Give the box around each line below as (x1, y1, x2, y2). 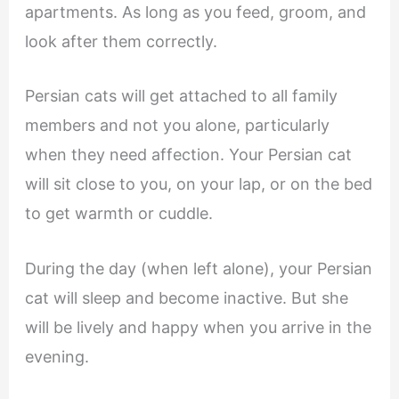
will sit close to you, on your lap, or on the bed (24, 175, 372, 194)
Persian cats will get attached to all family (24, 86, 338, 106)
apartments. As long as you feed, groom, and (24, 2, 366, 21)
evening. (24, 347, 94, 367)
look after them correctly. (24, 31, 222, 51)
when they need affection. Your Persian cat (24, 145, 352, 165)
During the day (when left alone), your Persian (24, 259, 372, 279)
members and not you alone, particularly (24, 116, 330, 135)
